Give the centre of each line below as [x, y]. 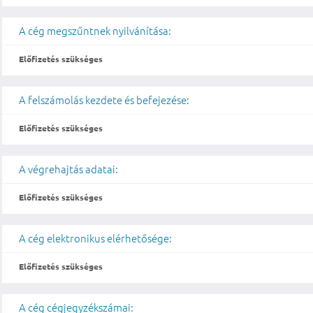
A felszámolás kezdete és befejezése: [104, 100]
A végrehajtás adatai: [69, 169]
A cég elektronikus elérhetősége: [96, 238]
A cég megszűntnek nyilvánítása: [95, 31]
